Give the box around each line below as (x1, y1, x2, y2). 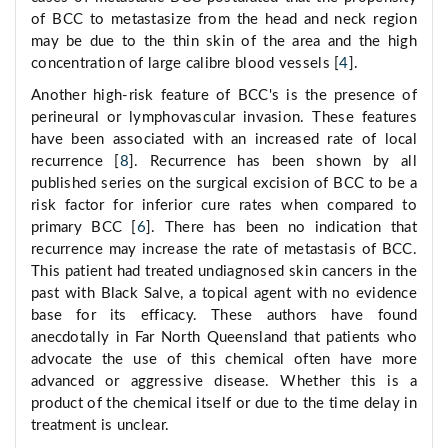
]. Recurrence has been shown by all (128, 154, 417, 170)
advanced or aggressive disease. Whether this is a (31, 374, 417, 390)
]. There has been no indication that (145, 220, 418, 236)
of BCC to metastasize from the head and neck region (31, 12, 417, 28)
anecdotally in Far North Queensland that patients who (31, 330, 417, 346)
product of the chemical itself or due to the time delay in (31, 396, 417, 412)
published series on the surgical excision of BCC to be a (31, 176, 417, 192)
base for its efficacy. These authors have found (31, 308, 417, 324)
